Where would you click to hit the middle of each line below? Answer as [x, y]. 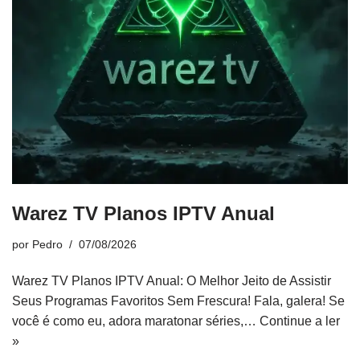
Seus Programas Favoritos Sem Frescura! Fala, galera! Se [178, 301]
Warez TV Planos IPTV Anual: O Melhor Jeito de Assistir [172, 281]
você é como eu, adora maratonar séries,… [136, 321]
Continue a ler [300, 321]
